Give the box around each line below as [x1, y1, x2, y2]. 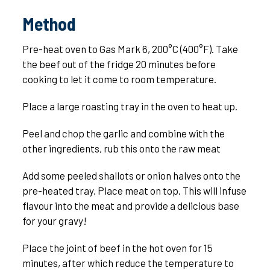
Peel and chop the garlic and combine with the [22, 127, 225, 140]
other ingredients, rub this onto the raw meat [22, 142, 221, 155]
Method [22, 13, 76, 35]
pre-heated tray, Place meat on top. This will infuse [22, 184, 246, 197]
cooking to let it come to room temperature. [22, 73, 216, 86]
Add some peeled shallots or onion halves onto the [22, 169, 240, 182]
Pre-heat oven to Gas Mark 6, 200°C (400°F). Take [22, 43, 238, 55]
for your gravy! [22, 215, 87, 227]
